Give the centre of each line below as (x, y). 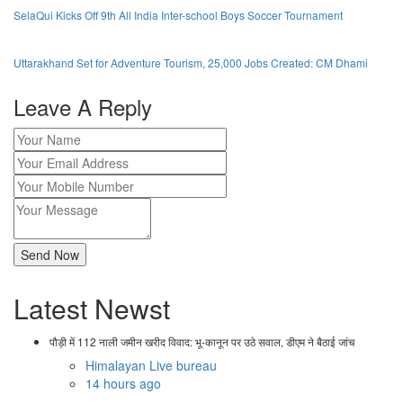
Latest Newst (92, 309)
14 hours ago (123, 384)
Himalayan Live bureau (151, 366)
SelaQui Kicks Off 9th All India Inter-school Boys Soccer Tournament (178, 15)
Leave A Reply (83, 107)
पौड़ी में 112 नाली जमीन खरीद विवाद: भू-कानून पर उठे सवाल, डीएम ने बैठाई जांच (202, 342)
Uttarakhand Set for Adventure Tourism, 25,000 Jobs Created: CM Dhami (191, 63)
